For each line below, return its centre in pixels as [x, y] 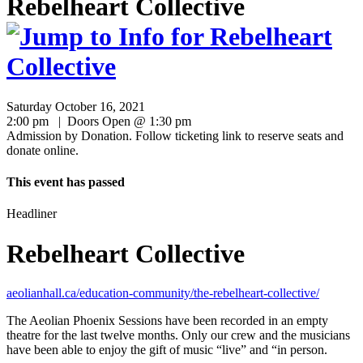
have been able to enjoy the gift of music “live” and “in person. [167, 350]
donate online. [49, 150]
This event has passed [66, 182]
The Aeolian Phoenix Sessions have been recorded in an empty [167, 321]
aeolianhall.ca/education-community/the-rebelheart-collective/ [163, 293]
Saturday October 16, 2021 [76, 106]
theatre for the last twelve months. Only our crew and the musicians [178, 335]
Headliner [32, 214]
